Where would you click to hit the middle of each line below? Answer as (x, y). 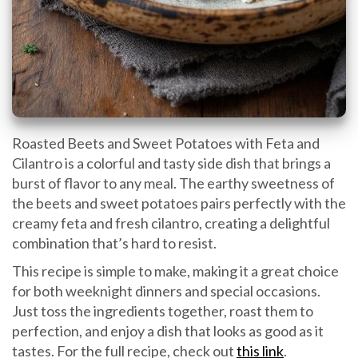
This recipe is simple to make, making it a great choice (175, 271)
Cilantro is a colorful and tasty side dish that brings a (171, 163)
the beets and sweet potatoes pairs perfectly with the (179, 203)
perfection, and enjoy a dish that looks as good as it (168, 331)
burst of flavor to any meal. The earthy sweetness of (173, 183)
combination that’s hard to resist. (114, 243)
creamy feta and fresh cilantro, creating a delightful (171, 223)
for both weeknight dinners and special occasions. (166, 291)
